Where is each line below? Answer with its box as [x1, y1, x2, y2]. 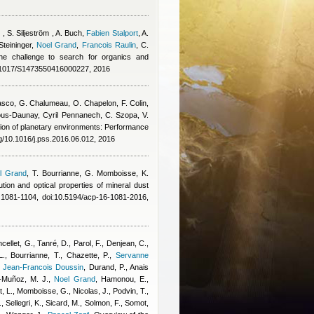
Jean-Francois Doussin [3, 263, 84, 271]
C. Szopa [104, 111, 137, 119]
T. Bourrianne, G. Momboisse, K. [32, 169, 149, 177]
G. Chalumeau [18, 99, 69, 107]
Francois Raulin [81, 41, 136, 49]
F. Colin [121, 99, 147, 107]
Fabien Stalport [86, 29, 138, 37]
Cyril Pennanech [43, 111, 100, 119]
